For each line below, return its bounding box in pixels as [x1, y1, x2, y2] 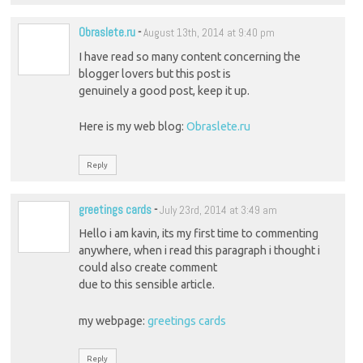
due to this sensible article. [78, 278, 215, 292]
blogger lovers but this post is [78, 66, 231, 80]
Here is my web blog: [78, 120, 186, 134]
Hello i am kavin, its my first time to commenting [78, 227, 318, 241]
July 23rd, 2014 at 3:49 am [159, 203, 277, 217]
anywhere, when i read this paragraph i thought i [78, 244, 320, 258]
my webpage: [78, 314, 147, 327]
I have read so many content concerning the [78, 49, 301, 63]
